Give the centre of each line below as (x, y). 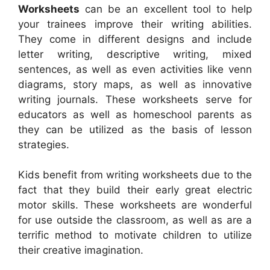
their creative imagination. (81, 250)
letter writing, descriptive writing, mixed (135, 54)
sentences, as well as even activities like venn (135, 69)
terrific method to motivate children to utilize (135, 235)
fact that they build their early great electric (135, 190)
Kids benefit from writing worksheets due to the (135, 175)
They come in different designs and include (135, 39)
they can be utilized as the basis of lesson (135, 129)
